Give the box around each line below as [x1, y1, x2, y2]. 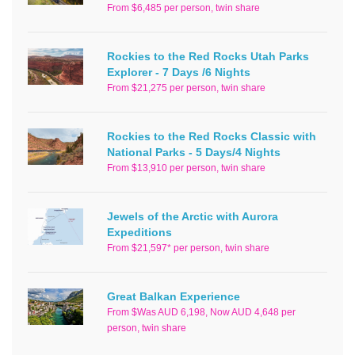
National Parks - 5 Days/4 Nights [107, 145, 281, 158]
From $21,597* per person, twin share [107, 242, 269, 254]
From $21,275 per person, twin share [107, 82, 265, 94]
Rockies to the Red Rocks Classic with [107, 129, 316, 143]
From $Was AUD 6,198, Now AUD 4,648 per [107, 306, 296, 318]
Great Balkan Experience [107, 289, 240, 303]
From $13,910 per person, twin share [107, 162, 265, 174]
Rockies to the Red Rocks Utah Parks [107, 49, 309, 63]
